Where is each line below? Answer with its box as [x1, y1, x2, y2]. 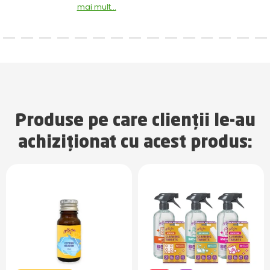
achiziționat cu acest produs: [17, 135, 253, 152]
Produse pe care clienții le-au [14, 113, 256, 131]
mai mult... [77, 1, 116, 13]
